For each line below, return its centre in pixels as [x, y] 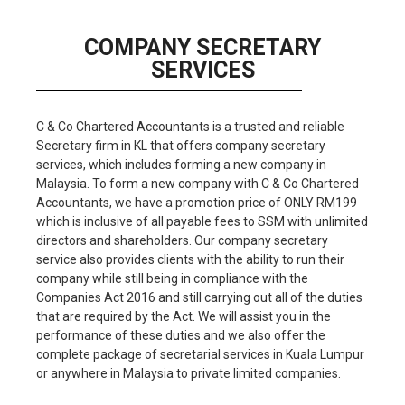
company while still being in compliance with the [172, 278]
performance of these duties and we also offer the [181, 335]
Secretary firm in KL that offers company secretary [181, 145]
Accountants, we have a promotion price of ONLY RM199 [197, 202]
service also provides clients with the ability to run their [190, 259]
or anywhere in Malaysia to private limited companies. [188, 373]
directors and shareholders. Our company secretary [182, 240]
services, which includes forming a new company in [181, 164]
